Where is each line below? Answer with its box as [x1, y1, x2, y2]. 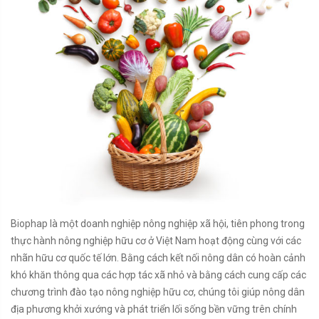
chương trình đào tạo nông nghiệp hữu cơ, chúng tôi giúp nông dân [11, 286, 305, 298]
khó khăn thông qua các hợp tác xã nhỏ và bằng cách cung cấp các [11, 268, 306, 281]
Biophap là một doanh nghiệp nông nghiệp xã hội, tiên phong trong [11, 217, 305, 229]
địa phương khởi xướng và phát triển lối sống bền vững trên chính [11, 303, 297, 315]
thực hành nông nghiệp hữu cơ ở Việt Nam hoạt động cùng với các [11, 234, 301, 246]
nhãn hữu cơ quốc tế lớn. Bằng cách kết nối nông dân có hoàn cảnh [11, 251, 305, 263]
